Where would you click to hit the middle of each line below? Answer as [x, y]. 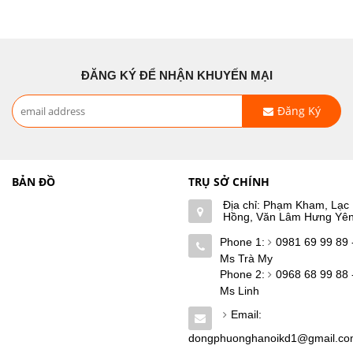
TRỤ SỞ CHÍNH [229, 181]
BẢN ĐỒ [33, 181]
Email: [246, 314]
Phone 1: [244, 242]
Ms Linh [240, 290]
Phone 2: [244, 274]
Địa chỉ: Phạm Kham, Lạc [286, 204]
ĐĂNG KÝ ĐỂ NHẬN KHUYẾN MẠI [176, 75]
